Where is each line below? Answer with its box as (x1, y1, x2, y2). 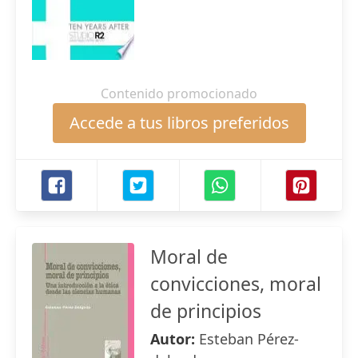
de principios (150, 298, 261, 324)
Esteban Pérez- (199, 329, 299, 348)
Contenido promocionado (101, 85, 257, 102)
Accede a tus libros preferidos (69, 112, 289, 133)
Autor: (150, 329, 199, 348)
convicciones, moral (150, 271, 321, 296)
